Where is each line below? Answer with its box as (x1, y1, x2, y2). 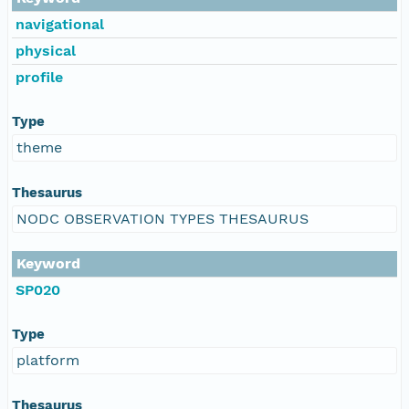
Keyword (16, 254, 80, 272)
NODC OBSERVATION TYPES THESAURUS (16, 209, 309, 227)
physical (16, 41, 76, 59)
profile (16, 68, 63, 86)
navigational (16, 15, 104, 33)
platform (16, 351, 79, 369)
